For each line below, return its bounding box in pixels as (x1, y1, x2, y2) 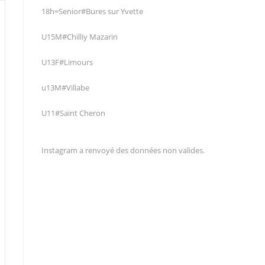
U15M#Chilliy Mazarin (41, 31, 118, 42)
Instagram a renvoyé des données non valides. (41, 144, 205, 156)
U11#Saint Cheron (41, 107, 105, 118)
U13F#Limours (41, 56, 93, 67)
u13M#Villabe (41, 82, 89, 93)
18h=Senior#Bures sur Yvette (41, 5, 143, 17)
